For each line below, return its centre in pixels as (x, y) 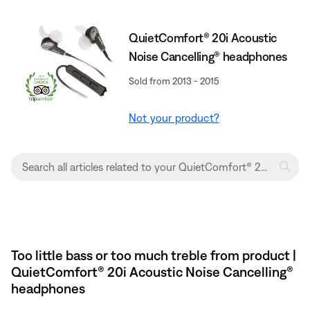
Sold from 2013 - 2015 (174, 81)
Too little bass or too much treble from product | (154, 255)
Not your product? (174, 117)
